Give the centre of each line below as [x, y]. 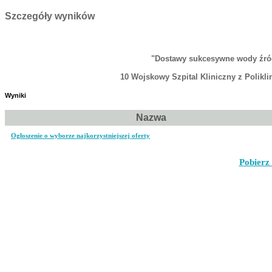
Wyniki [15, 96]
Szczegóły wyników [50, 16]
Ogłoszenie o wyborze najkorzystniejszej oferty [80, 135]
